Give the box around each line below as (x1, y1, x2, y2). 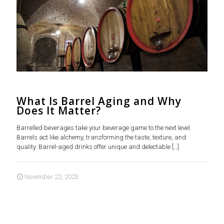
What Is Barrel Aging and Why (16, 94, 181, 108)
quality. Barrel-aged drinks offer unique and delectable (16, 143, 170, 151)
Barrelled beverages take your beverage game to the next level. (16, 124, 191, 132)
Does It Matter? (16, 103, 101, 118)
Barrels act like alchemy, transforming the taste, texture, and (16, 133, 186, 141)
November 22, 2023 (24, 173, 78, 181)
